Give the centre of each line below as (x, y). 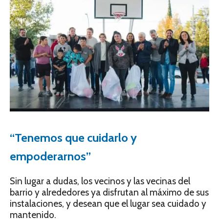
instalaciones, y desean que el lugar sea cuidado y (108, 203)
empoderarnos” (50, 156)
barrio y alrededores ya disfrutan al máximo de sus (109, 192)
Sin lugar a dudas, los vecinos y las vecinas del (100, 181)
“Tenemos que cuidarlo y (73, 137)
